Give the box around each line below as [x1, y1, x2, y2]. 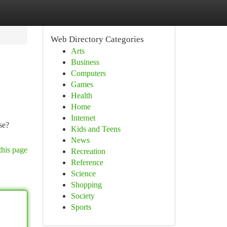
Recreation [70, 147, 105, 156]
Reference [70, 158, 103, 167]
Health [70, 91, 92, 100]
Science [70, 169, 96, 178]
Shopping [70, 180, 102, 189]
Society [70, 192, 95, 200]
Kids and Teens [70, 125, 121, 133]
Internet [70, 113, 95, 122]
